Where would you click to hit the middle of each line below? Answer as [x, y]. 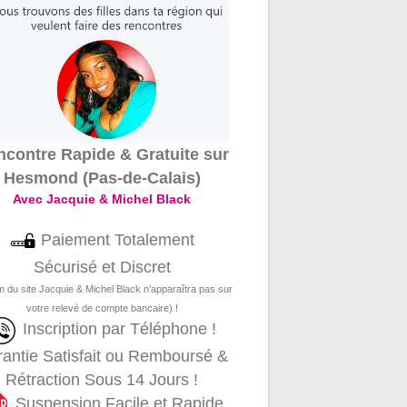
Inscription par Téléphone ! [119, 329]
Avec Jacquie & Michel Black [102, 199]
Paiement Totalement [116, 240]
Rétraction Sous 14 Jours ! [102, 380]
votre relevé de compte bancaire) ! [102, 308]
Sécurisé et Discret [102, 268]
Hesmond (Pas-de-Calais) [102, 179]
